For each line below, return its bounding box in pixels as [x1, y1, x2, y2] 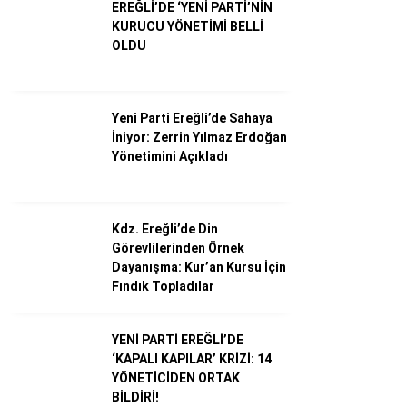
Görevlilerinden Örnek [112, 240, 244, 255]
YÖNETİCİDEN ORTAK [112, 370, 240, 385]
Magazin [198, 184, 248, 201]
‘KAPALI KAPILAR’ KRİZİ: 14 [112, 351, 272, 366]
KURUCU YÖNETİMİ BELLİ [112, 18, 263, 34]
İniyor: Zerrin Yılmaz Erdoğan [112, 129, 287, 144]
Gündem [198, 112, 248, 128]
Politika [198, 257, 242, 273]
